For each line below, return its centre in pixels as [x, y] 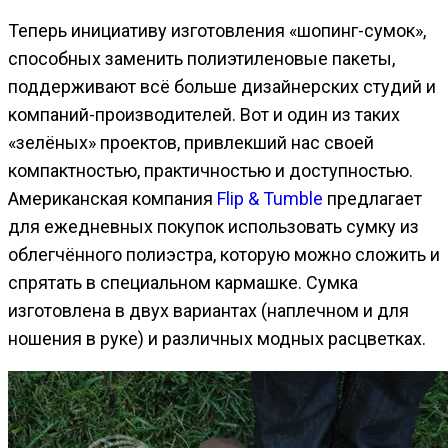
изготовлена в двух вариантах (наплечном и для [208, 310]
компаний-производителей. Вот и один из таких [204, 114]
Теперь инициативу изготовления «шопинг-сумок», [217, 30]
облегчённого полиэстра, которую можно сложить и [224, 254]
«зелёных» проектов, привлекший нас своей [191, 142]
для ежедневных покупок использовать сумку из [213, 226]
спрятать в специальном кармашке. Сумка [183, 282]
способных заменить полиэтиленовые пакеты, [201, 58]
